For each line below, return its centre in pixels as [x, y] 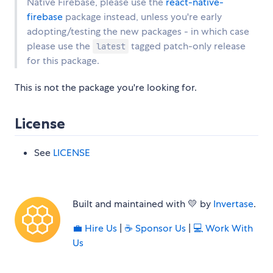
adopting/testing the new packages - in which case [138, 31]
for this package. [63, 60]
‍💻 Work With [223, 228]
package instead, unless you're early [142, 16]
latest [111, 46]
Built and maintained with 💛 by [143, 204]
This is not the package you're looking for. [106, 87]
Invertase [233, 204]
